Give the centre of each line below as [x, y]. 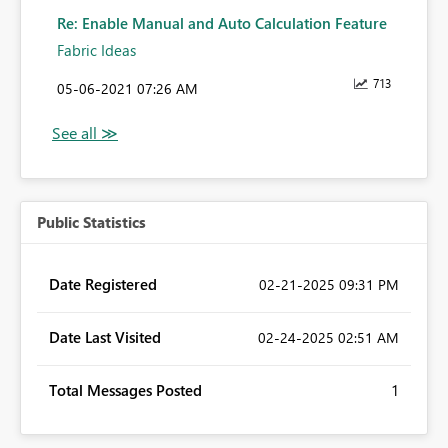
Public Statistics [91, 222]
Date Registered [103, 284]
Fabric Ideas [96, 50]
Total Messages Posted [125, 390]
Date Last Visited [105, 337]
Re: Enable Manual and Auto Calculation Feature [222, 23]
